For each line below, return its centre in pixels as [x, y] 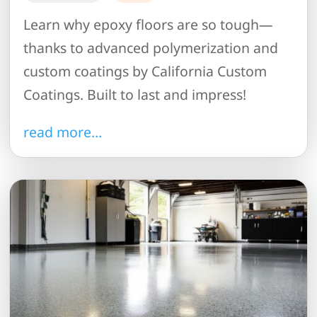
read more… [63, 132]
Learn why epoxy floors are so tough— [148, 25]
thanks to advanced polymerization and [151, 48]
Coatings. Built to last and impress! [135, 95]
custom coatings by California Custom [145, 71]
